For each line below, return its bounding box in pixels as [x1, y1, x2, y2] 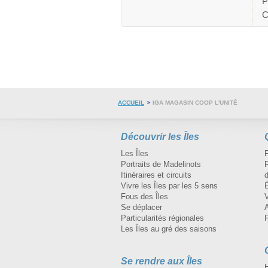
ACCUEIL [118, 99, 144, 106]
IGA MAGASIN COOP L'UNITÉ [153, 99, 237, 106]
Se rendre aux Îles [121, 256, 202, 267]
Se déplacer [121, 203, 162, 212]
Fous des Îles [121, 192, 168, 202]
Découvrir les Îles [121, 132, 199, 142]
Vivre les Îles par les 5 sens [121, 181, 218, 191]
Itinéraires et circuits [121, 170, 191, 180]
